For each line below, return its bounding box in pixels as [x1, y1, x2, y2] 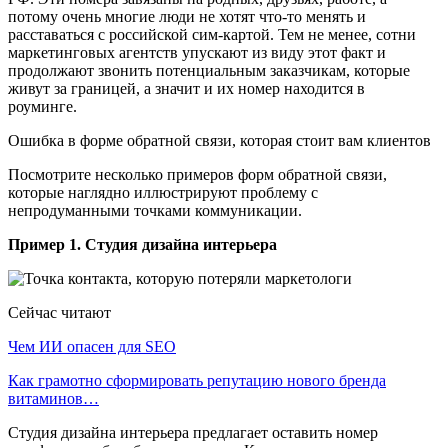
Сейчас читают [8, 303, 111, 321]
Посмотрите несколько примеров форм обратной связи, [8, 165, 387, 183]
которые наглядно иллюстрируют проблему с [8, 183, 318, 201]
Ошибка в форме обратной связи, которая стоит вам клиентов [8, 131, 435, 149]
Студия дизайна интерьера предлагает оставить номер [8, 423, 378, 441]
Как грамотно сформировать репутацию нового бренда [8, 371, 386, 389]
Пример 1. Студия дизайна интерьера [8, 235, 281, 253]
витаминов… [8, 389, 99, 407]
